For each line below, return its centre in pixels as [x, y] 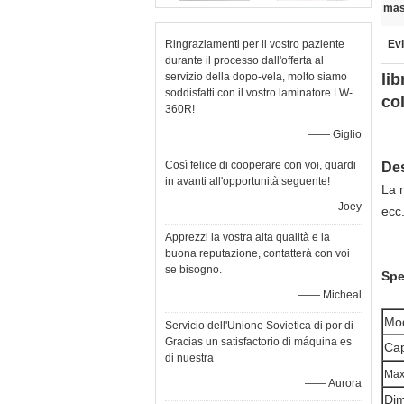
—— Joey [338, 207]
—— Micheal [330, 295]
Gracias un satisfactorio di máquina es [258, 342]
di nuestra [189, 358]
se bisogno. [193, 270]
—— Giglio [335, 134]
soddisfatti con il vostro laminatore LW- [259, 93]
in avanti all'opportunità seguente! [248, 181]
